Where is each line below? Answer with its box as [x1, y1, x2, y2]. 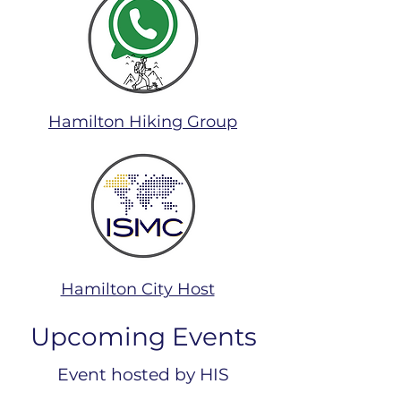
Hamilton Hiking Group [48, 112, 237, 132]
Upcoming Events [30, 321, 257, 352]
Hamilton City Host [60, 279, 215, 299]
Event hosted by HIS [57, 364, 229, 385]
